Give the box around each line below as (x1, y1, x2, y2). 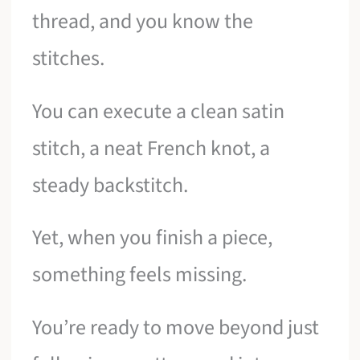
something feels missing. (32, 260, 247, 290)
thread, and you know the (32, 6, 254, 37)
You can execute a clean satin (32, 96, 285, 126)
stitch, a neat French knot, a (32, 133, 271, 163)
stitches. (32, 43, 105, 74)
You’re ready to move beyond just (32, 312, 320, 342)
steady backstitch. (32, 170, 189, 200)
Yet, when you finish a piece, (32, 223, 273, 253)
